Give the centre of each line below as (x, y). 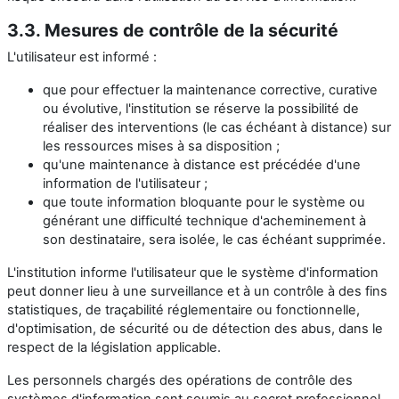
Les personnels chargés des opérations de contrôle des (180, 380)
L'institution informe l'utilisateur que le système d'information (193, 272)
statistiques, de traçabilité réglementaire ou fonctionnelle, (183, 309)
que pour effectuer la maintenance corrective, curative (210, 90)
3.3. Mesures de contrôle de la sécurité (173, 30)
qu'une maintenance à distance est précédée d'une (202, 164)
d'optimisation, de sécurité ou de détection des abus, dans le (195, 328)
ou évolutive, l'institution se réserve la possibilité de (201, 108)
